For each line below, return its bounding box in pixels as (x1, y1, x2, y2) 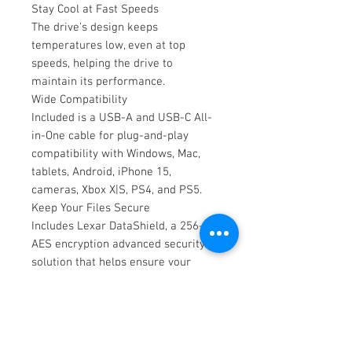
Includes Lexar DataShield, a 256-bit (31, 218, 217, 233)
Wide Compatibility (31, 92, 127, 107)
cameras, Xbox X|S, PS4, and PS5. (31, 182, 202, 197)
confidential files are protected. (31, 273, 192, 288)
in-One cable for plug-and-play (31, 128, 189, 143)
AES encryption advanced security (31, 236, 205, 251)
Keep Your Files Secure (31, 200, 150, 215)
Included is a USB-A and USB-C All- (31, 110, 212, 125)
